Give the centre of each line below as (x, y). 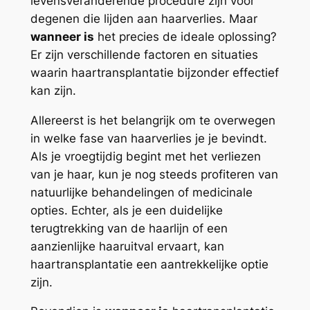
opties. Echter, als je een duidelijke (126, 210)
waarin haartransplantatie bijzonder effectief (154, 72)
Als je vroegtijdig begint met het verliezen (145, 156)
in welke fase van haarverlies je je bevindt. (148, 138)
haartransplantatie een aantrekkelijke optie (149, 264)
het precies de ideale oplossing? (185, 36)
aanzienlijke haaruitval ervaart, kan (127, 246)
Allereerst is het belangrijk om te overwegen (153, 120)
